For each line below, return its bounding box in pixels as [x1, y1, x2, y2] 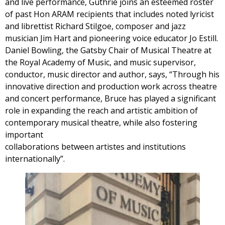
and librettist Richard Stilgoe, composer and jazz [5, 20, 186, 32]
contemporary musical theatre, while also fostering [5, 117, 197, 128]
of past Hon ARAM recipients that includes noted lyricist [5, 8, 214, 20]
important [5, 129, 43, 140]
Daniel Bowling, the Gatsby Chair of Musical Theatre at [5, 44, 211, 56]
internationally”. [5, 153, 65, 164]
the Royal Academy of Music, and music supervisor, [5, 56, 196, 68]
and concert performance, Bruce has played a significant [5, 92, 216, 104]
